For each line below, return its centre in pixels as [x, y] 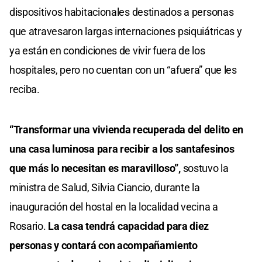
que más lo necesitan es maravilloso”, [96, 168]
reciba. [25, 89]
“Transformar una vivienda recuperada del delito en [127, 130]
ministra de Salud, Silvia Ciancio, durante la [105, 188]
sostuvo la [206, 168]
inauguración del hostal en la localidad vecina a [114, 207]
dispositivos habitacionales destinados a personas [122, 12]
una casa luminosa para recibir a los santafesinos [122, 149]
